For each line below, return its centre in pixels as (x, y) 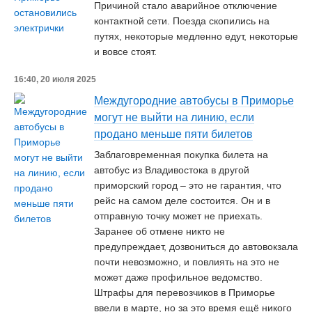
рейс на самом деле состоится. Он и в (182, 201)
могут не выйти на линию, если (174, 117)
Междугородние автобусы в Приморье (194, 101)
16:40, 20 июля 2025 (55, 79)
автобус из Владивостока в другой (172, 170)
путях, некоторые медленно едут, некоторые (196, 36)
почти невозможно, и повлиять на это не (187, 262)
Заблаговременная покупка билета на (181, 155)
